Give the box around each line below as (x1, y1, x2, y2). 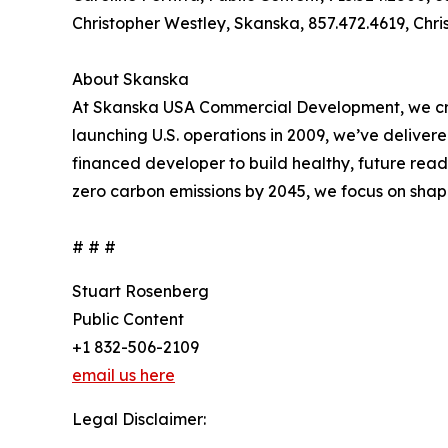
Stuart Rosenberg (72, 280, 209, 301)
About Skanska (72, 68, 189, 89)
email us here (72, 364, 175, 385)
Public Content (72, 308, 184, 329)
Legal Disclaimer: (72, 408, 206, 429)
